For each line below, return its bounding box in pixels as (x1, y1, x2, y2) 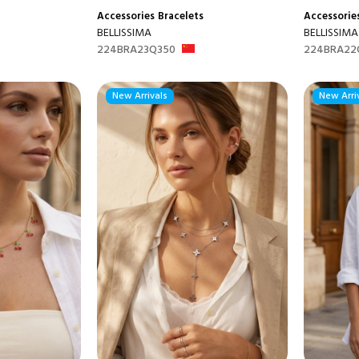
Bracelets (157, 8, 204, 25)
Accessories (96, 8, 155, 25)
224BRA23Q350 (96, 41, 175, 59)
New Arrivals (111, 88, 167, 104)
